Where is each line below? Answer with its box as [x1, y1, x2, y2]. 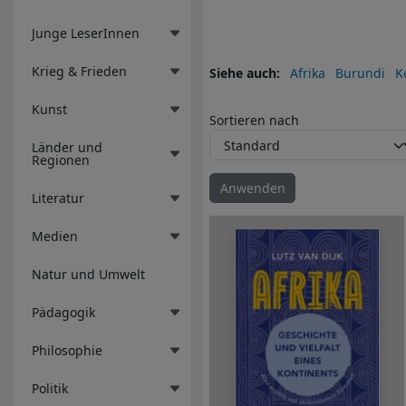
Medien [32, 227, 78, 245]
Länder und [32, 138, 102, 156]
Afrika [289, 63, 325, 82]
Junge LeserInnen [32, 24, 140, 42]
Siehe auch [209, 63, 276, 82]
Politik [32, 379, 68, 397]
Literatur [32, 188, 84, 207]
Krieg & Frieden [32, 62, 127, 80]
